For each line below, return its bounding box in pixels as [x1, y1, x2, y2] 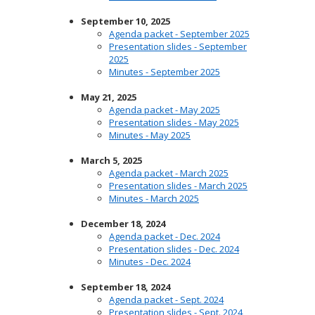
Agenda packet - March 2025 [109, 167, 229, 179]
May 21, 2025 [81, 91, 136, 103]
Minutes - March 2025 [109, 192, 199, 205]
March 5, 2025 [81, 154, 142, 167]
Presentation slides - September [109, 40, 247, 53]
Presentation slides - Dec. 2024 [109, 243, 239, 255]
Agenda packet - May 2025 [109, 103, 220, 116]
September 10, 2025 [81, 15, 170, 27]
